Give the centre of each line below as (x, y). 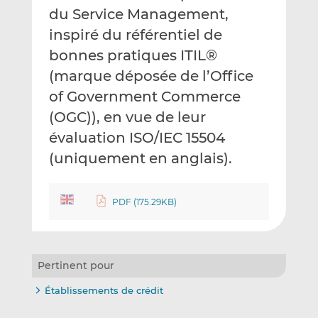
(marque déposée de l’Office (151, 76)
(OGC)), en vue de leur (127, 117)
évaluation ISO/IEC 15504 (137, 138)
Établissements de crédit (104, 291)
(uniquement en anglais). (140, 159)
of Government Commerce (144, 97)
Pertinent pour (76, 265)
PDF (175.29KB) (145, 202)
